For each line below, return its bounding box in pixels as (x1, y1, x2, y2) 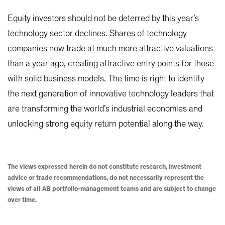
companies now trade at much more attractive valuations (8, 44, 213, 54)
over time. (8, 197, 37, 204)
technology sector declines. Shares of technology (8, 29, 187, 39)
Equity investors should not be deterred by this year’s (8, 14, 199, 24)
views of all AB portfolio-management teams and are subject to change (8, 186, 216, 193)
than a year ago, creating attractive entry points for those (8, 59, 214, 69)
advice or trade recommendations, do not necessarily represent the (8, 175, 204, 182)
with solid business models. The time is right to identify (8, 74, 204, 84)
